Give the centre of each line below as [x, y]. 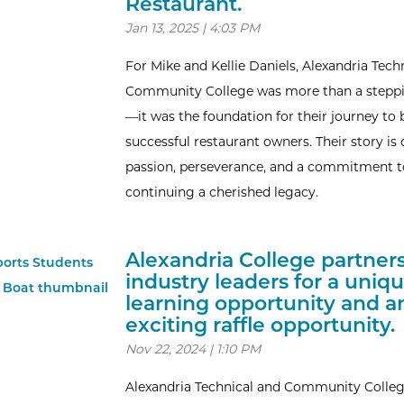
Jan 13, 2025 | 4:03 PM [192, 28]
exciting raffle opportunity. [260, 325]
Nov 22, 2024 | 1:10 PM [193, 349]
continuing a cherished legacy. [221, 192]
